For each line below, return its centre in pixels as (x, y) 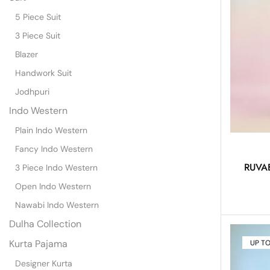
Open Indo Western (53, 187)
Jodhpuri (32, 92)
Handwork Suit (43, 73)
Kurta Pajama (38, 244)
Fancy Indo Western (54, 149)
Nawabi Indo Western (57, 205)
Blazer (27, 55)
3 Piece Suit (38, 36)
